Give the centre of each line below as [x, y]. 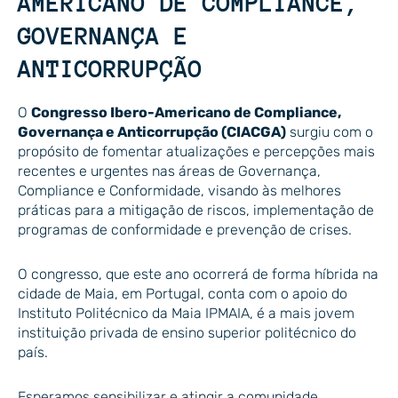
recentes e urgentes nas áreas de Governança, [169, 171]
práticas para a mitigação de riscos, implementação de [196, 211]
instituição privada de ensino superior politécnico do [187, 333]
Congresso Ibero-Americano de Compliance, [186, 113]
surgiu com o [330, 132]
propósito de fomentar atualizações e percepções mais [196, 152]
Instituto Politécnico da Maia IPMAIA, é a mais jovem [186, 314]
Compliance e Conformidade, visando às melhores [179, 191]
